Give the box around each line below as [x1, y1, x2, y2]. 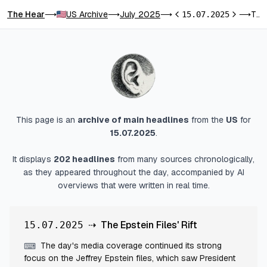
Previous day [172, 10, 220, 20]
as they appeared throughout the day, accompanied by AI [23, 167, 244, 178]
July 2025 [120, 9, 160, 20]
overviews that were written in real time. [57, 180, 210, 191]
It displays [13, 154, 54, 164]
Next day [229, 10, 262, 20]
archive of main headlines [77, 114, 189, 125]
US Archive [66, 9, 108, 20]
